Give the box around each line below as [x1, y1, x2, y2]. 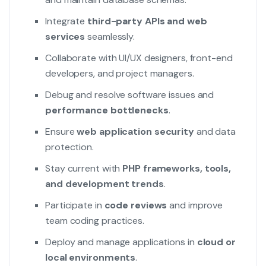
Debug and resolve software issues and [45, 88, 214, 101]
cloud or [197, 236, 236, 248]
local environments [45, 251, 136, 264]
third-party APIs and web [87, 15, 207, 27]
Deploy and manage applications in [45, 236, 197, 248]
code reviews [104, 199, 167, 211]
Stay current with [45, 162, 123, 175]
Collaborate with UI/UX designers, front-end [45, 52, 233, 64]
